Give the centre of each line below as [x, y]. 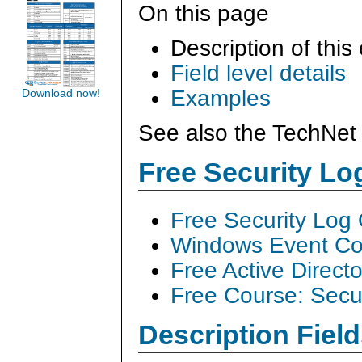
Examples [221, 98]
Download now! [61, 93]
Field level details [258, 73]
